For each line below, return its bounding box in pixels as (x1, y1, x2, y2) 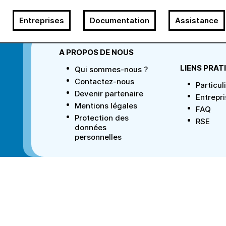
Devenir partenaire (74, 88, 143, 98)
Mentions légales (74, 100, 137, 110)
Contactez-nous (74, 76, 134, 86)
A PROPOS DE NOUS (59, 47, 134, 57)
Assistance (175, 16, 218, 25)
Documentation (89, 16, 149, 25)
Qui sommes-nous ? (74, 64, 148, 74)
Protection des (74, 112, 129, 123)
